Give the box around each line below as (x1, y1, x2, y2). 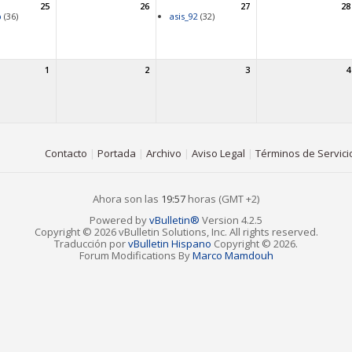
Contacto (45, 145, 87, 160)
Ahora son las (93, 191, 161, 206)
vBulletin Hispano (128, 236, 211, 251)
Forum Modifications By (79, 247, 192, 262)
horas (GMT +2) (185, 191, 259, 206)
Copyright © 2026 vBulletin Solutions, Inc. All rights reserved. (34, 224, 318, 239)
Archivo (146, 145, 181, 160)
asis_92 (169, 9, 198, 22)
